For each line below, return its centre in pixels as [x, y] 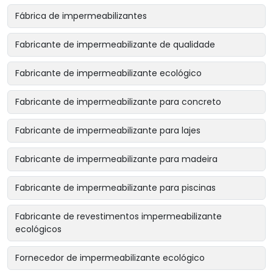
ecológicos [38, 229]
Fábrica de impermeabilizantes [81, 16]
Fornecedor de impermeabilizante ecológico [110, 258]
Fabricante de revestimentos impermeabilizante [119, 217]
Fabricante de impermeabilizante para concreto [118, 102]
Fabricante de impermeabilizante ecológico [108, 73]
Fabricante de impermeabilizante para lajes [108, 131]
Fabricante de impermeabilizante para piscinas [115, 188]
